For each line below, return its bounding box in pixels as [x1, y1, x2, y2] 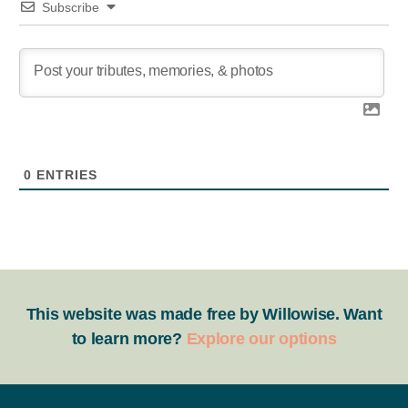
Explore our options [186, 330, 337, 348]
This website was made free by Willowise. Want [25, 305, 382, 323]
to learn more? [71, 330, 187, 348]
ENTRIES [32, 168, 97, 182]
